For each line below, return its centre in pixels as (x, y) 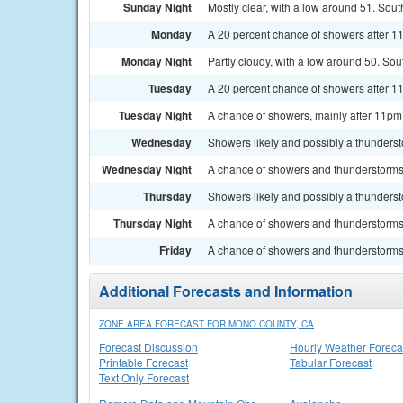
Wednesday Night (147, 169)
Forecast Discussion (148, 347)
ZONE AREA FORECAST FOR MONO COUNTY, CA (206, 324)
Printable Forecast (143, 362)
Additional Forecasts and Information (226, 291)
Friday (175, 250)
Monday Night (157, 61)
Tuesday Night (155, 115)
